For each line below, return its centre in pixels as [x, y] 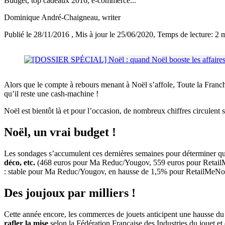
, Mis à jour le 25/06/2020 [112, 35]
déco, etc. [20, 163]
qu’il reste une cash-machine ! [51, 94]
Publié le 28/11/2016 [38, 35]
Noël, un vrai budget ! [60, 132]
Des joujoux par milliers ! [70, 193]
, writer [109, 18]
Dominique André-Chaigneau [51, 18]
